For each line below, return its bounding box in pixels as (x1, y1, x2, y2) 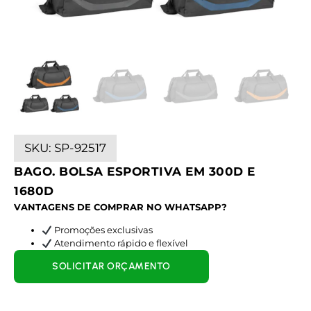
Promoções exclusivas (51, 224, 153, 236)
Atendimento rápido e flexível (51, 237, 188, 249)
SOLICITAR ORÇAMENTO (52, 260, 171, 273)
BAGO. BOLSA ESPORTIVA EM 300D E (14, 165, 255, 178)
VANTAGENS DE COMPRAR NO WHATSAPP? (14, 201, 227, 212)
